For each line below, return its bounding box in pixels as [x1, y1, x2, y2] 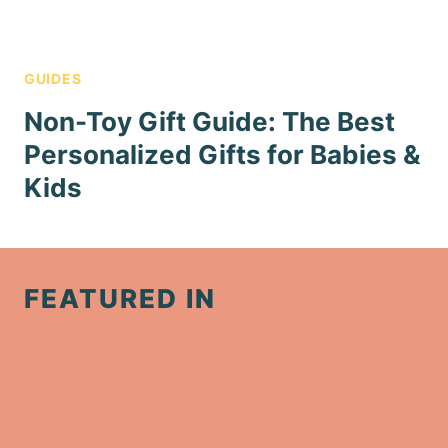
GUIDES [24, 69, 82, 87]
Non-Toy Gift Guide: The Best [24, 105, 395, 137]
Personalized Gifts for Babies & [24, 138, 421, 170]
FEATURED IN [24, 282, 216, 314]
